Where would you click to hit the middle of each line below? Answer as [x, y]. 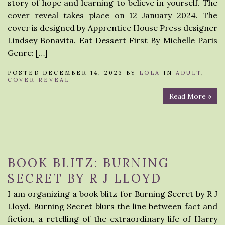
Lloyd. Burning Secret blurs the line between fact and [113, 206]
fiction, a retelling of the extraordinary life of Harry [113, 219]
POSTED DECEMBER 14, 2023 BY [73, 73]
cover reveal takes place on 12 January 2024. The [113, 15]
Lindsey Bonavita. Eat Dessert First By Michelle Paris [113, 40]
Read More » [190, 96]
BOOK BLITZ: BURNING [88, 163]
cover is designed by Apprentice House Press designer [113, 28]
